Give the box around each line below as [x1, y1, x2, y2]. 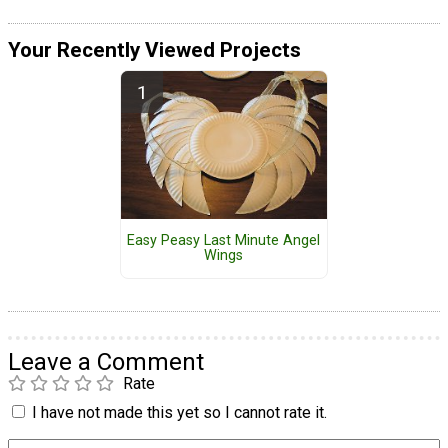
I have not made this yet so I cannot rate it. [32, 402, 327, 422]
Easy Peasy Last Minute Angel [127, 232, 321, 250]
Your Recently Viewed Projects [8, 37, 301, 62]
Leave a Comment [8, 347, 204, 376]
